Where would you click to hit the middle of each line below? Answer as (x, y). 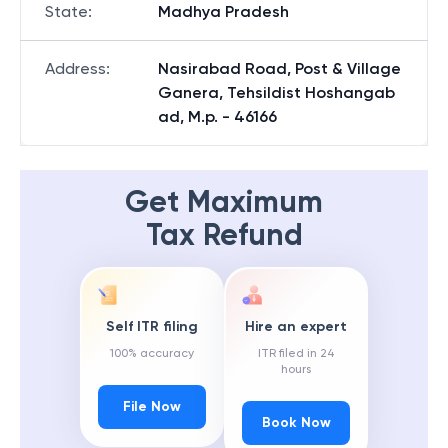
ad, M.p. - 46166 (217, 116)
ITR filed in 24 (296, 353)
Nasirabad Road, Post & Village (279, 68)
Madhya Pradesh (223, 11)
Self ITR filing (152, 327)
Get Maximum (224, 202)
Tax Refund (224, 235)
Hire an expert (296, 327)
